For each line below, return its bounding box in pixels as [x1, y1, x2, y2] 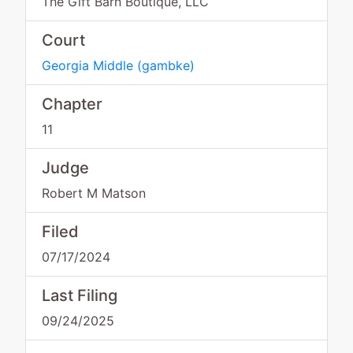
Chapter [42, 95, 102, 113]
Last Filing [42, 286, 117, 305]
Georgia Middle [42, 58, 133, 73]
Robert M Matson [42, 185, 146, 201]
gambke [142, 58, 190, 73]
